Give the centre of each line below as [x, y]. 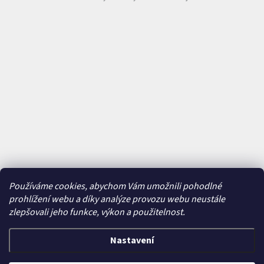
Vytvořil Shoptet [104, 247]
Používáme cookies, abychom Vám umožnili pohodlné [115, 186]
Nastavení [132, 240]
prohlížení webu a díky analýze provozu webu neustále [117, 199]
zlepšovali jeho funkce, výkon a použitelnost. [97, 212]
